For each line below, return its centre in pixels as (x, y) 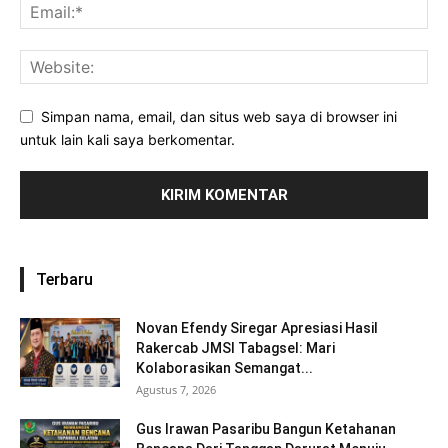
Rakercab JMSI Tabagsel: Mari (235, 347)
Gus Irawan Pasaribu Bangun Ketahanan (266, 428)
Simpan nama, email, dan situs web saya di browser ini (219, 117)
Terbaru (64, 279)
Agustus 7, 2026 (176, 389)
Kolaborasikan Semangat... (224, 367)
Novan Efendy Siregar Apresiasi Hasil (257, 327)
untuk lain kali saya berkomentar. (127, 139)
